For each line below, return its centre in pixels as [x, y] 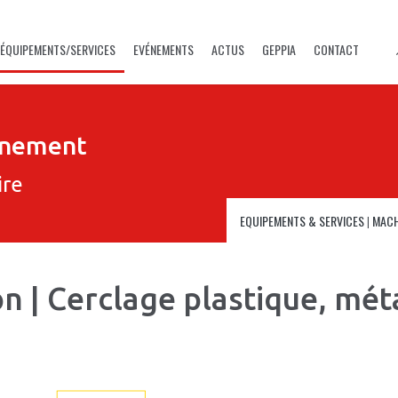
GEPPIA [279, 49]
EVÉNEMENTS [163, 49]
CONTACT [336, 49]
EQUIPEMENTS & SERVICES [302, 221]
